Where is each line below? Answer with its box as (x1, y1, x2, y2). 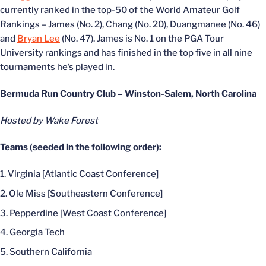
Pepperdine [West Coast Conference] (9, 207, 166, 218)
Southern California (9, 246, 92, 257)
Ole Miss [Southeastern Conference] (9, 188, 163, 199)
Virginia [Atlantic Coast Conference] (8, 169, 159, 179)
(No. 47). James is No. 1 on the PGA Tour (60, 33, 224, 44)
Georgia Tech (9, 227, 65, 238)
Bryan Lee (17, 33, 60, 44)
